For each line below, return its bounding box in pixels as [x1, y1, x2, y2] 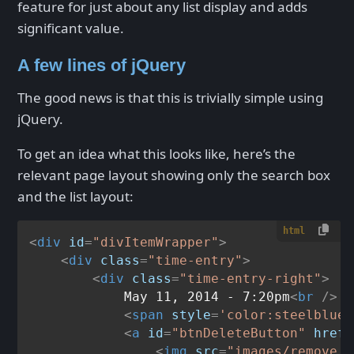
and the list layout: [17, 187, 134, 206]
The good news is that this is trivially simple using [17, 88, 323, 107]
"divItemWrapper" [92, 234, 220, 250]
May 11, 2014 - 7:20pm [29, 288, 291, 304]
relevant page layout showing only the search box [17, 166, 330, 185]
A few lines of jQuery [17, 55, 186, 75]
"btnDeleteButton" [171, 325, 307, 341]
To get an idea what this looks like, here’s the [17, 145, 296, 164]
